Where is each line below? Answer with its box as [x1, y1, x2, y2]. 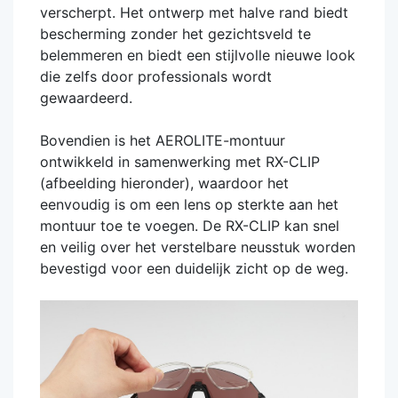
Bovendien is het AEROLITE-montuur [40, 131, 285, 150]
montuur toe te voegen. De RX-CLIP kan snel [40, 217, 339, 235]
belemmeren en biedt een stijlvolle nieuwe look [40, 46, 355, 65]
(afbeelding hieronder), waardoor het [40, 174, 289, 193]
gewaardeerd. [40, 89, 132, 107]
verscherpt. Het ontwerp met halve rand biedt [40, 4, 348, 22]
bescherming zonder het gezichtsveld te [40, 25, 311, 44]
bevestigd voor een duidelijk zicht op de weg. [40, 259, 348, 278]
